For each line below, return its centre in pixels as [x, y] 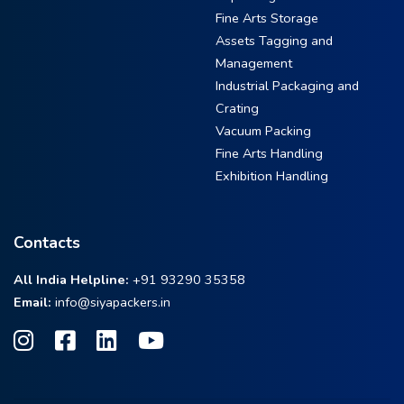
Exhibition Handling [272, 176]
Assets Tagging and [274, 41]
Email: [32, 302]
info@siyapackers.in [113, 302]
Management [254, 63]
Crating [237, 108]
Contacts [47, 243]
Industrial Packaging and [287, 86]
